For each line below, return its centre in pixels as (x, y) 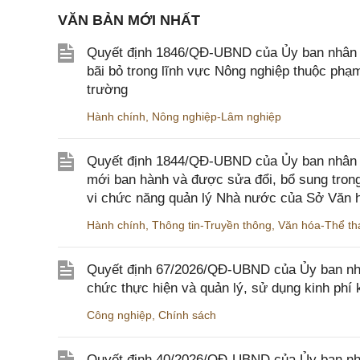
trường (107, 90)
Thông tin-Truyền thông (212, 225)
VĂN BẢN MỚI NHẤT (129, 20)
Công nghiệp (119, 315)
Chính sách (187, 315)
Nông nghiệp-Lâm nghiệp (217, 117)
